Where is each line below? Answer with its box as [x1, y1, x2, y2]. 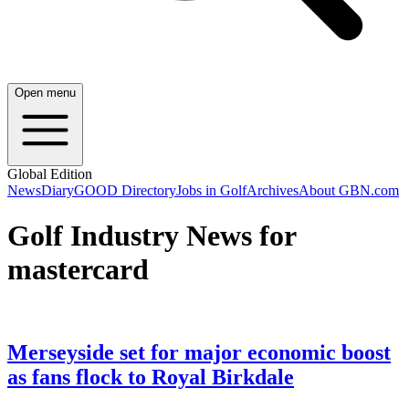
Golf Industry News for [7, 218, 296, 252]
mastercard [7, 252, 149, 286]
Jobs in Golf [176, 183, 246, 199]
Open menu [15, 86, 76, 100]
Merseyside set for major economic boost [7, 341, 391, 365]
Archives [246, 183, 299, 199]
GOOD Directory [74, 183, 176, 199]
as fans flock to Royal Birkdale [7, 365, 294, 390]
